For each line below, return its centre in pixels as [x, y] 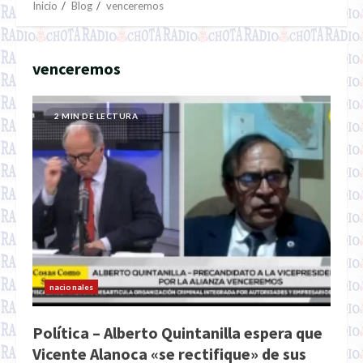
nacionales [71, 287]
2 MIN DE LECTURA [96, 116]
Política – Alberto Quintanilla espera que [177, 333]
